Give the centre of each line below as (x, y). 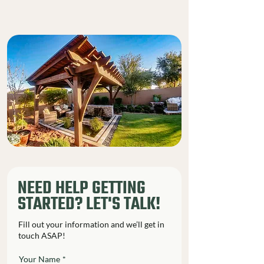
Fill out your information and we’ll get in (91, 224)
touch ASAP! (42, 235)
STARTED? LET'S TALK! (89, 204)
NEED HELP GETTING (82, 188)
